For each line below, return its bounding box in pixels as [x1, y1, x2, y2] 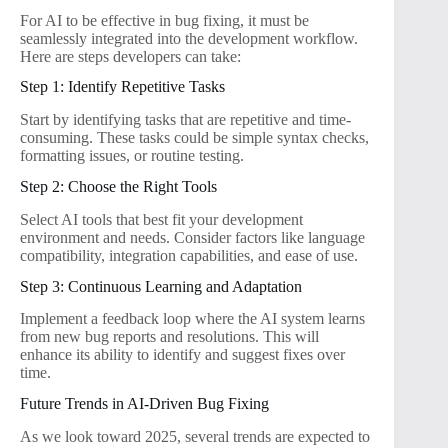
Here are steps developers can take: [20, 47, 241, 65]
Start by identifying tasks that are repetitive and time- [20, 111, 351, 129]
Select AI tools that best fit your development [20, 210, 303, 228]
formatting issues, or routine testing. [20, 147, 244, 165]
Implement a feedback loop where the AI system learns [20, 310, 365, 328]
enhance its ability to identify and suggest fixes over [20, 346, 345, 364]
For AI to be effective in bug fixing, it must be [20, 11, 309, 29]
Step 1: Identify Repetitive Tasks [20, 78, 225, 96]
